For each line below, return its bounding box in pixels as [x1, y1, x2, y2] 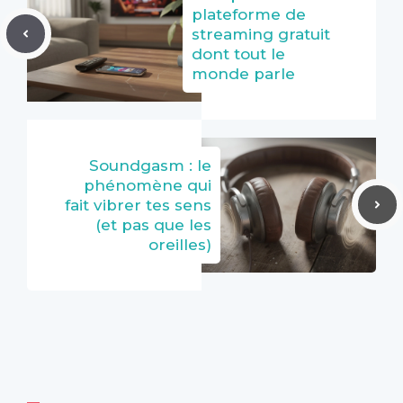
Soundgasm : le [89, 156, 211, 175]
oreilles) [148, 235, 211, 254]
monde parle [192, 64, 295, 83]
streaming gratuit [192, 24, 330, 43]
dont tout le [192, 44, 285, 63]
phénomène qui [84, 175, 211, 194]
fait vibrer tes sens [65, 195, 211, 214]
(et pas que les [95, 215, 211, 234]
